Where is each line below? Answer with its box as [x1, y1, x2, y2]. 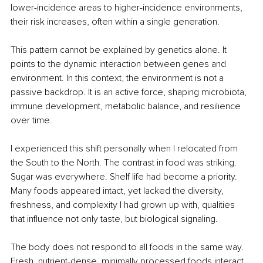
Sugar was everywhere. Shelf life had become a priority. [11, 171, 240, 183]
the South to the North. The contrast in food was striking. [11, 157, 239, 169]
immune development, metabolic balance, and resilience [11, 100, 243, 113]
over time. [11, 114, 52, 127]
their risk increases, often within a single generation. [11, 16, 220, 28]
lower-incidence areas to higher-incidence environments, [11, 2, 245, 14]
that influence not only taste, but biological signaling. [11, 213, 218, 225]
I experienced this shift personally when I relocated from [11, 143, 240, 155]
